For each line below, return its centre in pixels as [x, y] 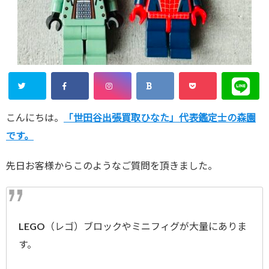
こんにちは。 [35, 117]
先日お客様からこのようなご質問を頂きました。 [112, 165]
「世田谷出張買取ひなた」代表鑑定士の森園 [160, 117]
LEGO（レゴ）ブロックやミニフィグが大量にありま [133, 226]
